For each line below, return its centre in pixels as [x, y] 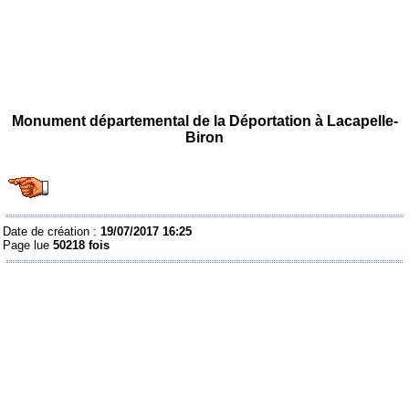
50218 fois [82, 245]
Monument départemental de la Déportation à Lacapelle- [204, 121]
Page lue [28, 245]
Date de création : [52, 231]
